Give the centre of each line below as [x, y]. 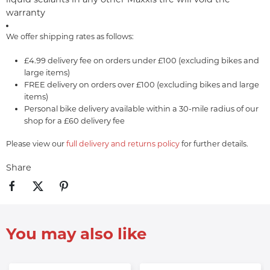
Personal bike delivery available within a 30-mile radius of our [141, 108]
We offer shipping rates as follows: [70, 36]
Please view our [36, 143]
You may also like [76, 234]
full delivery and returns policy [123, 143]
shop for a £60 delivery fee [74, 120]
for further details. [214, 143]
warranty [26, 12]
